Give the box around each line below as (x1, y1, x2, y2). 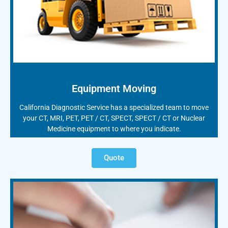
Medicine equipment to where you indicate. (47, 124, 181, 133)
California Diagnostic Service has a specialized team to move (19, 103, 209, 111)
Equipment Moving (72, 82, 156, 95)
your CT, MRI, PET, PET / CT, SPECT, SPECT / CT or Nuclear (23, 113, 205, 122)
